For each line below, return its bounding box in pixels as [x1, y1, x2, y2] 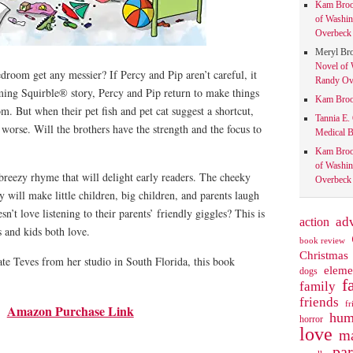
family [299, 278, 336, 294]
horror [299, 313, 323, 325]
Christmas [299, 248, 348, 262]
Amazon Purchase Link [6, 302, 134, 320]
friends [299, 293, 339, 310]
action [299, 214, 329, 229]
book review [299, 235, 345, 245]
